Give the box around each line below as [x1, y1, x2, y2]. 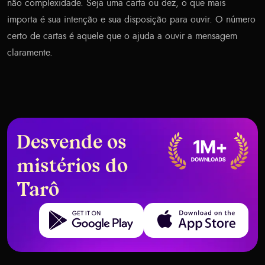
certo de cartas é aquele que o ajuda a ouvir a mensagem [7, 31, 237, 41]
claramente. [7, 48, 53, 58]
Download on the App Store [143, 205, 256, 215]
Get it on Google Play [38, 205, 126, 215]
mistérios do [17, 159, 128, 177]
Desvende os [17, 135, 127, 153]
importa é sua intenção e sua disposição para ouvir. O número [7, 15, 256, 25]
